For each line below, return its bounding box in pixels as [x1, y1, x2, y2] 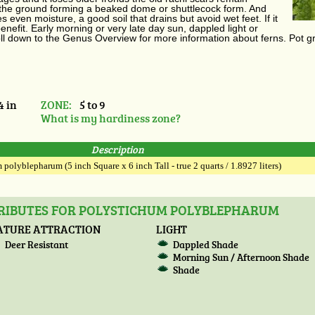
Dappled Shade [173, 238, 239, 252]
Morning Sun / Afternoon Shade [173, 250, 310, 264]
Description [91, 142, 144, 156]
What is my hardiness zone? [41, 110, 181, 126]
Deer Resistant [5, 238, 69, 252]
